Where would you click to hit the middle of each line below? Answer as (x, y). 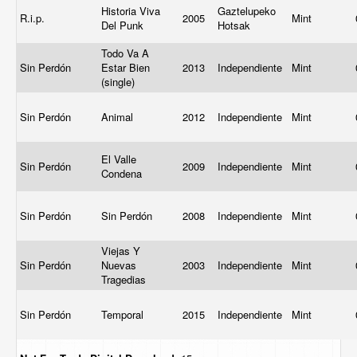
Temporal (124, 314)
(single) (120, 82)
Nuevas (119, 265)
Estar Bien (126, 67)
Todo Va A (125, 53)
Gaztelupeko (247, 11)
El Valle (119, 159)
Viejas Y (121, 251)
